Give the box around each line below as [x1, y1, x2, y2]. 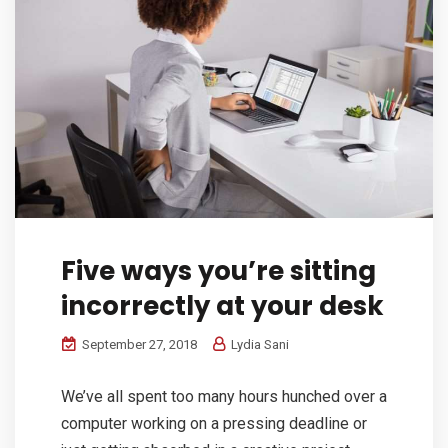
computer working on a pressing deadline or [61, 413, 367, 433]
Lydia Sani [228, 336, 289, 352]
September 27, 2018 [79, 336, 197, 352]
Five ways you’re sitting [61, 252, 376, 289]
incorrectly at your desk [61, 287, 384, 324]
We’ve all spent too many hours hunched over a [61, 386, 387, 406]
